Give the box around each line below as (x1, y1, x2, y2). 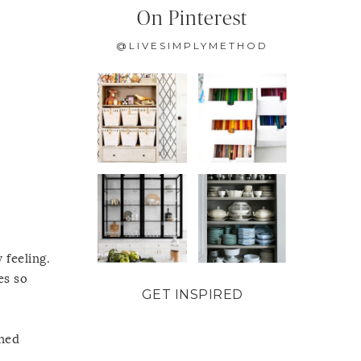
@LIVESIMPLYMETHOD (116, 39, 268, 52)
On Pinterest (137, 9, 247, 30)
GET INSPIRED (141, 287, 243, 303)
